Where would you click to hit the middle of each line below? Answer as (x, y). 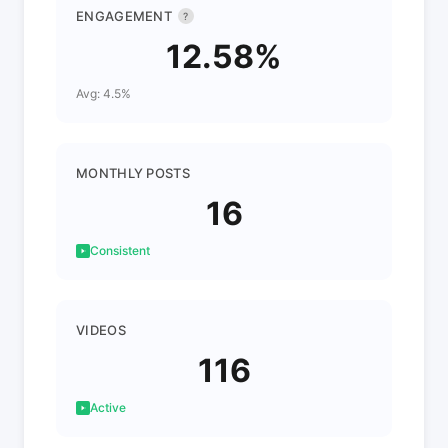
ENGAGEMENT (124, 16)
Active (108, 407)
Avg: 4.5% (103, 93)
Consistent (120, 250)
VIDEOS (101, 330)
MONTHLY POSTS (133, 173)
